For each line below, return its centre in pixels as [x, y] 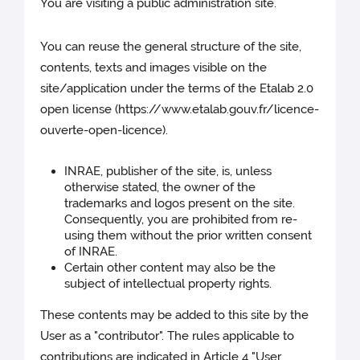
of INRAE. [91, 252]
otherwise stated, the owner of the [160, 188]
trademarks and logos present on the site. [180, 204]
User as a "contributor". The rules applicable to [168, 336]
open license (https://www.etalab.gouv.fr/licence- [180, 110]
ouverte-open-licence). [104, 131]
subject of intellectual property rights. [168, 284]
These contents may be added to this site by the [175, 315]
